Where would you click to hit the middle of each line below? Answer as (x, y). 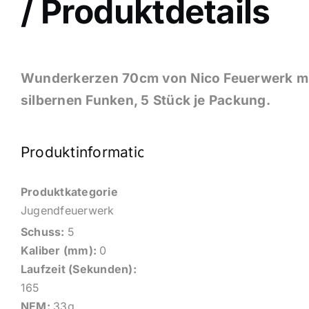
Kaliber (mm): (60, 251)
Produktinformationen (96, 152)
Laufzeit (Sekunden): (79, 269)
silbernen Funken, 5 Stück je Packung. (146, 101)
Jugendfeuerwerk (68, 211)
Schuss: (44, 232)
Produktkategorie (69, 192)
